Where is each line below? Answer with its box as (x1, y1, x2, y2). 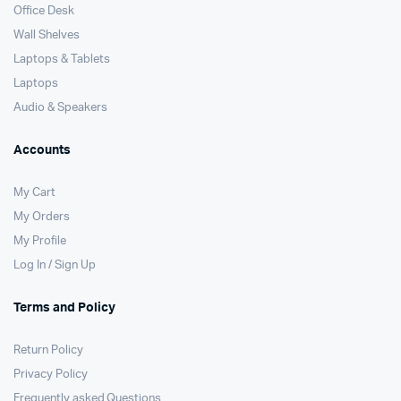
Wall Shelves (13, 30, 80, 41)
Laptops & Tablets (13, 54, 110, 65)
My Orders (13, 211, 70, 223)
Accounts (13, 144, 71, 157)
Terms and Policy (13, 302, 115, 314)
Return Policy (13, 345, 83, 356)
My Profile (13, 235, 66, 247)
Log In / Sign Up (13, 260, 96, 271)
